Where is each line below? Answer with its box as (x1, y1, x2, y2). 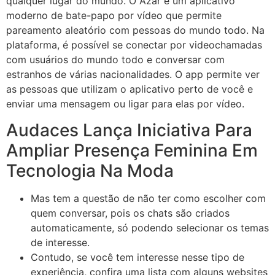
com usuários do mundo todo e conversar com (6, 53, 225, 66)
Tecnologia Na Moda (6, 160, 174, 181)
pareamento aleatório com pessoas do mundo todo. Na (6, 24, 265, 37)
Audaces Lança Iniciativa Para (6, 119, 252, 141)
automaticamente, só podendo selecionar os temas (31, 221, 269, 234)
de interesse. (31, 236, 90, 249)
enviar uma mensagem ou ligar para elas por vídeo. (6, 98, 244, 110)
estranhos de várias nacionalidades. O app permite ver (6, 68, 260, 81)
